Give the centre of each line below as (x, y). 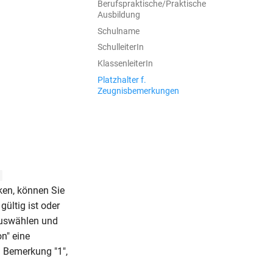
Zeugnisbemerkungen (138, 90)
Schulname (119, 31)
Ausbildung (119, 14)
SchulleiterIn (121, 47)
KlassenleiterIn (125, 63)
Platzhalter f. (122, 80)
